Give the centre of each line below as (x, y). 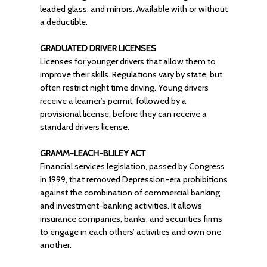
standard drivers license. (84, 127)
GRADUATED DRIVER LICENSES (98, 48)
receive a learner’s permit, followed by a (113, 101)
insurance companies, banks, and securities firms (131, 219)
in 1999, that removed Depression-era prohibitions (133, 179)
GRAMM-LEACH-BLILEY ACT (93, 153)
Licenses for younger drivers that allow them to (128, 61)
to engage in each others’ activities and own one (130, 232)
